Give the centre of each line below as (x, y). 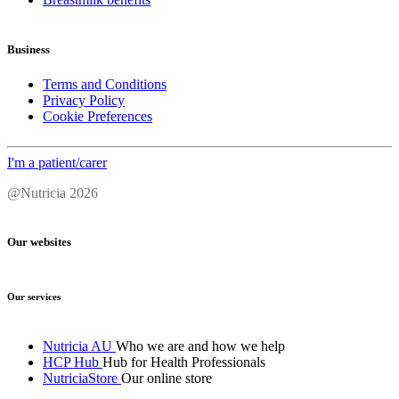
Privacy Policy (84, 100)
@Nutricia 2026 (53, 192)
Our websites (39, 241)
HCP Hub (71, 362)
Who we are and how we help (200, 346)
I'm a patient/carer (57, 162)
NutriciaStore (80, 379)
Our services (34, 297)
